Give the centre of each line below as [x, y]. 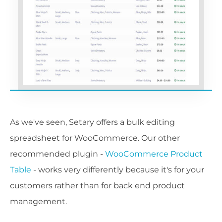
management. [38, 202]
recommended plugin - [57, 154]
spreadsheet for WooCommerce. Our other [95, 138]
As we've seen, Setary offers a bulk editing [92, 122]
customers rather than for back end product [97, 186]
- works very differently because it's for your [118, 170]
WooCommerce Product [154, 154]
